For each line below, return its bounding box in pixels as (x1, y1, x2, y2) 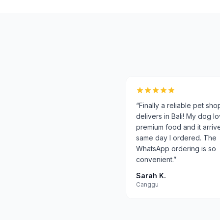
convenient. (136, 155, 173, 164)
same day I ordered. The (136, 134, 217, 142)
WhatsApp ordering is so (136, 144, 216, 153)
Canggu (136, 181, 159, 188)
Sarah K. (136, 171, 166, 180)
